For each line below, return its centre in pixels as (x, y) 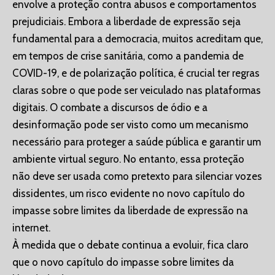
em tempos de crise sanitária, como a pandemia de (128, 56)
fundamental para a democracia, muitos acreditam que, (137, 39)
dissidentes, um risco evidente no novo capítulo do (129, 194)
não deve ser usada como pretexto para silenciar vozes (137, 176)
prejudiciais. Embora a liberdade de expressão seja (126, 22)
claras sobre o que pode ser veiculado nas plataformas (137, 91)
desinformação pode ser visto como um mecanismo (130, 125)
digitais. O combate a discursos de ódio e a (110, 108)
